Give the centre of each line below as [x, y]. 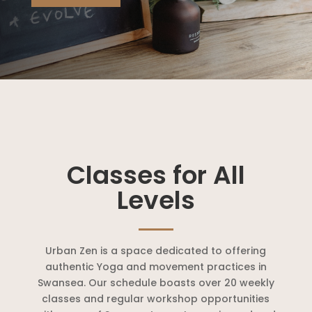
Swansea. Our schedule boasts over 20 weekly [156, 283]
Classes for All [156, 175]
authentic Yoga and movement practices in [156, 267]
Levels [156, 201]
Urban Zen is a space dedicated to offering [156, 251]
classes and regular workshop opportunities [156, 299]
